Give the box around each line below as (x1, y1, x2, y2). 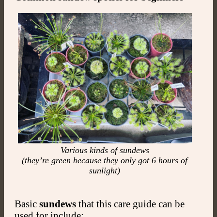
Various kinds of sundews (60, 145, 149, 155)
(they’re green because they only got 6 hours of (22, 155, 188, 166)
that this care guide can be (76, 198, 185, 210)
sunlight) (89, 166, 121, 176)
